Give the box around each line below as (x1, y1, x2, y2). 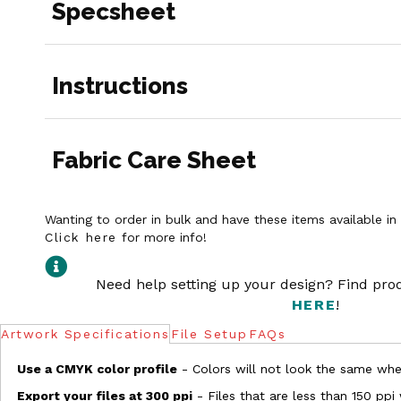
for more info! (117, 229, 207, 244)
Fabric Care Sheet (52, 146, 256, 174)
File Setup (171, 326, 248, 341)
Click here (45, 229, 117, 244)
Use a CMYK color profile (17, 361, 177, 376)
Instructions (52, 72, 188, 99)
